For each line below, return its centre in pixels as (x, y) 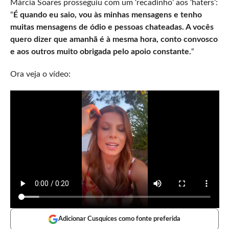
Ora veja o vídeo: (40, 74)
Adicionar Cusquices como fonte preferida (120, 219)
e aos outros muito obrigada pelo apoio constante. (100, 52)
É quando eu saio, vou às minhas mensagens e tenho (107, 15)
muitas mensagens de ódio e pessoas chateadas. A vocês (112, 27)
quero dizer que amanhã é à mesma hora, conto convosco (114, 40)
